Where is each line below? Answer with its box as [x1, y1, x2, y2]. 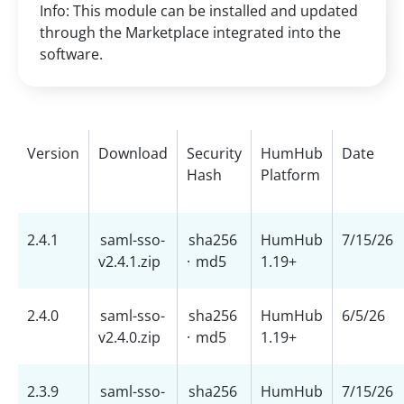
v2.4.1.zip [98, 252, 161, 271]
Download [98, 143, 168, 163]
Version [27, 143, 79, 163]
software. [40, 44, 103, 64]
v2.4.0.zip [98, 327, 161, 347]
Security [187, 143, 242, 163]
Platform [261, 165, 320, 185]
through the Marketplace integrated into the [40, 23, 341, 42]
